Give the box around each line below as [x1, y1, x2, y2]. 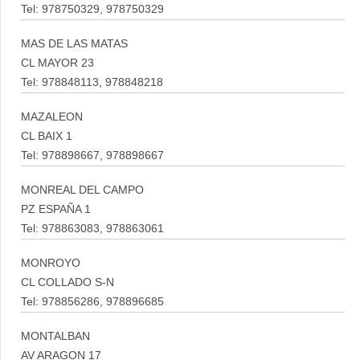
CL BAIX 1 [21, 130, 72, 142]
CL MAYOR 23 [21, 57, 94, 69]
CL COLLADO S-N [21, 276, 114, 288]
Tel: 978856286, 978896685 [21, 296, 164, 308]
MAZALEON [21, 111, 83, 123]
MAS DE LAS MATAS [21, 38, 128, 50]
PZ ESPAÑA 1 [21, 203, 91, 215]
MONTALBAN [21, 330, 90, 342]
